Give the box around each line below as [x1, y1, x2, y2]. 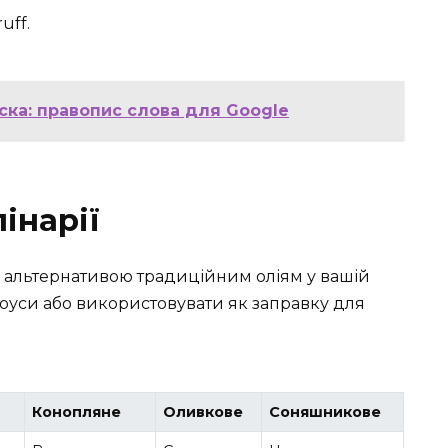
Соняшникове [269, 403, 382, 422]
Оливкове [163, 403, 244, 422]
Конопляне [32, 403, 122, 422]
